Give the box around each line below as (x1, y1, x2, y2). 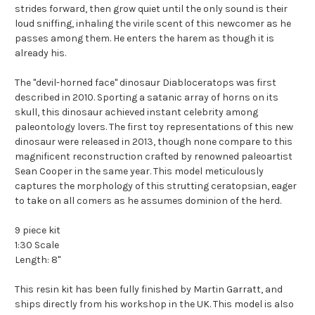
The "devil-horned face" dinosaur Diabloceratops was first (15, 77, 276, 89)
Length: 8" (15, 254, 60, 266)
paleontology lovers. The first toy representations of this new (15, 121, 293, 134)
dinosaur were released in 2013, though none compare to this (15, 136, 292, 148)
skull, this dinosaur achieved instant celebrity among (15, 106, 258, 119)
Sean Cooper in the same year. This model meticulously (15, 165, 264, 178)
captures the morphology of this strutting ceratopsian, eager (15, 180, 297, 193)
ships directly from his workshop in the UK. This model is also (15, 298, 294, 311)
